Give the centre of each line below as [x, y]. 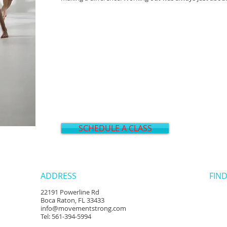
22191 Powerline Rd [70, 192]
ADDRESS [59, 176]
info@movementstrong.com [83, 208]
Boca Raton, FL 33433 [72, 200]
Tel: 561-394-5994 [66, 216]
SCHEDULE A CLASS [115, 128]
